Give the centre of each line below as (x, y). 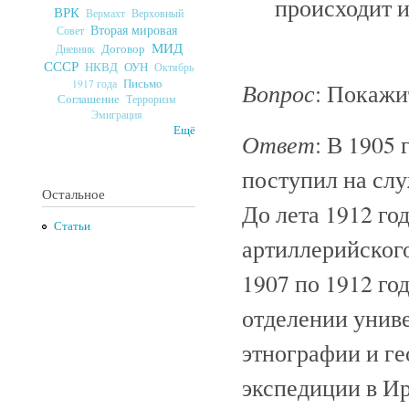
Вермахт (105, 13)
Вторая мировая (134, 29)
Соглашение (89, 99)
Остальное (73, 193)
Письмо (142, 83)
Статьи (72, 226)
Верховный (157, 12)
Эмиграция (117, 114)
